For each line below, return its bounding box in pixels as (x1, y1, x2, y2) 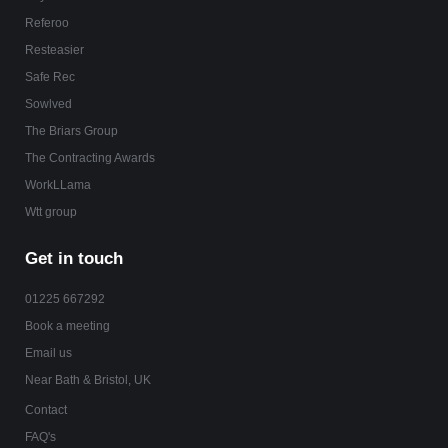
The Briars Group (25, 124, 118, 139)
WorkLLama (25, 178, 91, 193)
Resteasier (25, 43, 84, 58)
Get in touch (25, 249, 123, 269)
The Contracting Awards (25, 151, 155, 166)
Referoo (25, 16, 69, 31)
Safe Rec (25, 70, 75, 85)
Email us (25, 346, 72, 361)
